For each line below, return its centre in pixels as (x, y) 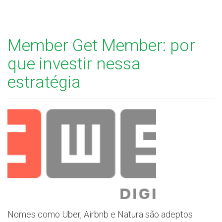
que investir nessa (74, 64)
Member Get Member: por (101, 45)
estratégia (44, 82)
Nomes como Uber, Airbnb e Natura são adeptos (100, 215)
